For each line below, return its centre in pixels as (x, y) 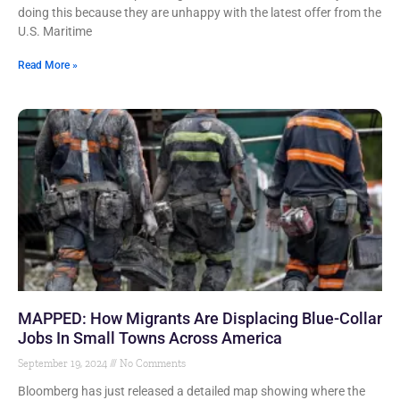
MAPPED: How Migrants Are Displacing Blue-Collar (200, 318)
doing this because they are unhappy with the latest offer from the (200, 12)
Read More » (48, 65)
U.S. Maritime (55, 31)
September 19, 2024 (64, 363)
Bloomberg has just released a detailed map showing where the (192, 391)
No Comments (151, 363)
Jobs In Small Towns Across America (150, 338)
